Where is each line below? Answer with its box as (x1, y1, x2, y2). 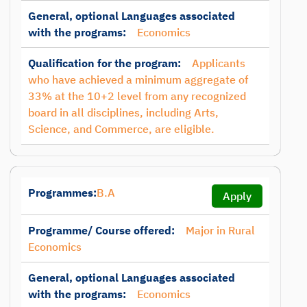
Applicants (192, 56, 245, 70)
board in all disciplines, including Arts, (28, 106, 219, 119)
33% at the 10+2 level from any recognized (28, 89, 246, 103)
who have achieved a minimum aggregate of (28, 73, 248, 86)
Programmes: (28, 186, 97, 199)
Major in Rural (186, 223, 255, 237)
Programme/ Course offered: (28, 223, 175, 237)
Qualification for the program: (28, 56, 181, 70)
